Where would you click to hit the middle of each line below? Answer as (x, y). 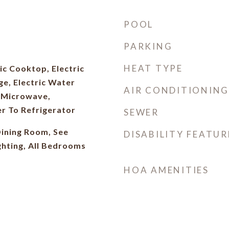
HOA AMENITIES (166, 170)
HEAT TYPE (153, 68)
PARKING (148, 46)
